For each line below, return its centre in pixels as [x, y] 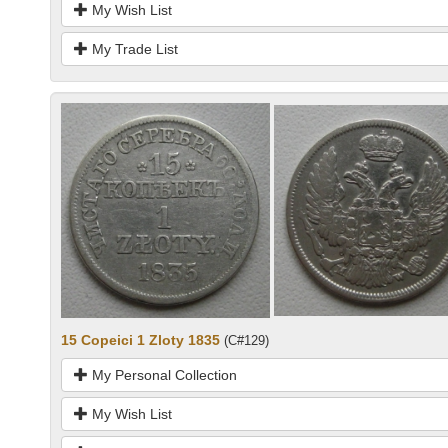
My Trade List [133, 48]
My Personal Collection [162, 375]
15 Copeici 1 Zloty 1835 [140, 340]
